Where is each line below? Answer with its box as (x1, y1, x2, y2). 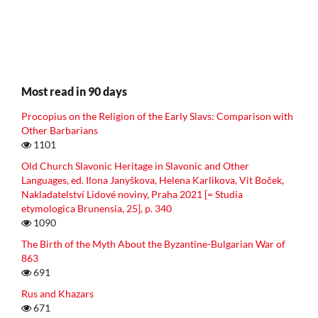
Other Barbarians (21, 124, 98, 136)
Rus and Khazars (21, 287, 94, 300)
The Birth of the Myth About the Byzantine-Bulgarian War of (21, 237, 285, 250)
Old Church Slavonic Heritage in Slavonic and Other (21, 159, 249, 172)
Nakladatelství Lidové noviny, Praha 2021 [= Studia (21, 187, 243, 200)
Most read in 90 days (21, 84, 127, 98)
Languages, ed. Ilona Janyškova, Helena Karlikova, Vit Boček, (21, 173, 284, 186)
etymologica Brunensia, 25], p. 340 (21, 202, 172, 214)
